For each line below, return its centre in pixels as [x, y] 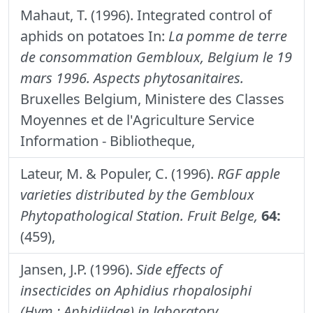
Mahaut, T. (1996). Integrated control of [146, 15]
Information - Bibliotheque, [108, 140]
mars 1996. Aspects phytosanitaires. [132, 78]
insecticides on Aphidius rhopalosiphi [136, 290]
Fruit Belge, [223, 215]
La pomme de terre [228, 36]
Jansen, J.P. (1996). [78, 269]
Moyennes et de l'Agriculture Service [137, 119]
